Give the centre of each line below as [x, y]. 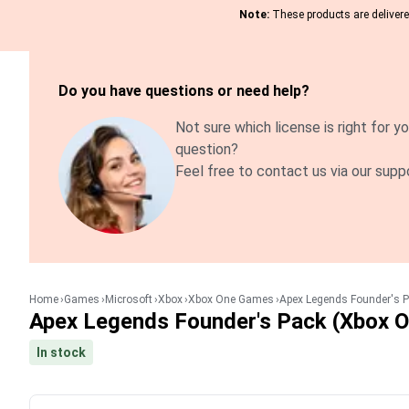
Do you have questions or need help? [184, 91]
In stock [61, 352]
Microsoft [129, 299]
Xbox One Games [231, 299]
